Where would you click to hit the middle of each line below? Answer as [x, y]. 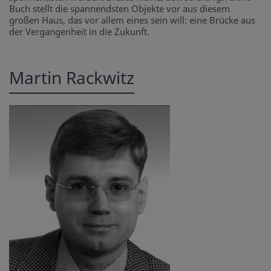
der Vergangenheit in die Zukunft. [79, 32]
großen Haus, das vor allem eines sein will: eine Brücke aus [132, 20]
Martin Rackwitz [72, 78]
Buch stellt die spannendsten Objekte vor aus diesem [119, 9]
